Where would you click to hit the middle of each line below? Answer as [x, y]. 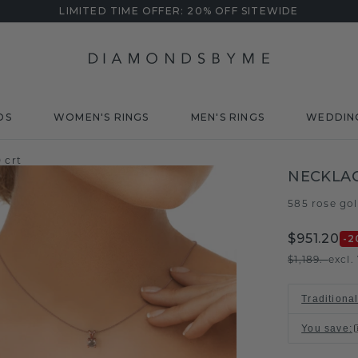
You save [325, 328]
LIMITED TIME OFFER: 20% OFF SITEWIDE [179, 11]
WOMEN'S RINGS [101, 117]
